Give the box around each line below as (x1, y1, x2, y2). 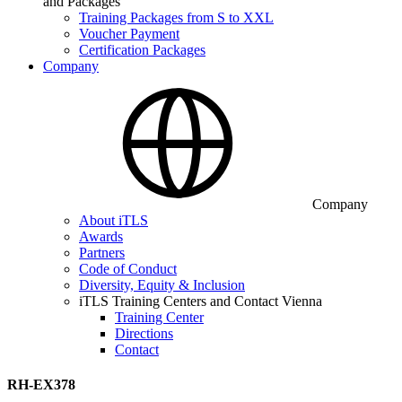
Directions (115, 326, 173, 341)
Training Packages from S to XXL (79, 10, 274, 25)
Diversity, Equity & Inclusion (79, 277, 245, 293)
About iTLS (79, 213, 148, 228)
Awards (79, 229, 123, 244)
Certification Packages (79, 42, 205, 57)
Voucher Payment (79, 26, 179, 41)
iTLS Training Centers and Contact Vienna (79, 293, 322, 309)
